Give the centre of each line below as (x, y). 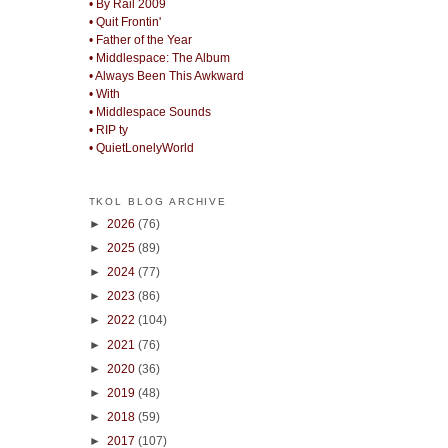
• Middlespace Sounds (149, 111)
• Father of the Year (140, 39)
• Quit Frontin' (124, 21)
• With (104, 93)
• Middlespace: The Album (159, 57)
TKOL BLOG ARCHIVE (158, 201)
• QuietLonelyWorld (141, 147)
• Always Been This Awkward (166, 75)
